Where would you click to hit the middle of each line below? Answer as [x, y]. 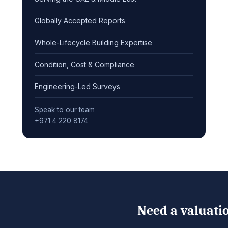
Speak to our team [65, 110]
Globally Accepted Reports [80, 20]
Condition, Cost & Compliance [84, 64]
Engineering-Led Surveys [77, 86]
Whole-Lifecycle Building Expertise [93, 42]
